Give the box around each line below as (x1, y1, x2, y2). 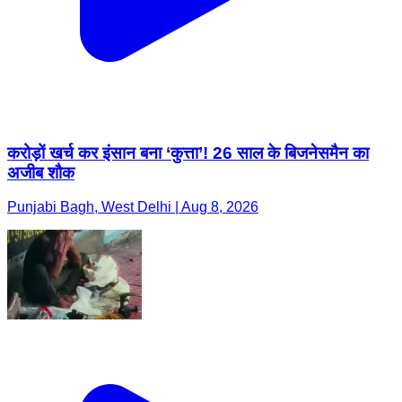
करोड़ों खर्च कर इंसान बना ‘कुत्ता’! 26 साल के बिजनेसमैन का (7, 143, 369, 162)
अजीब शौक (7, 162, 74, 182)
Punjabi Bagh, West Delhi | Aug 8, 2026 (7, 199, 258, 215)
